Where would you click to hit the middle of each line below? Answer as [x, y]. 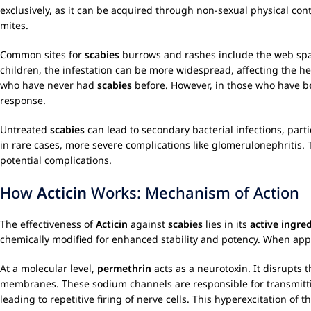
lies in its [226, 224]
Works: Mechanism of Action [193, 192]
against [148, 224]
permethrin [124, 268]
